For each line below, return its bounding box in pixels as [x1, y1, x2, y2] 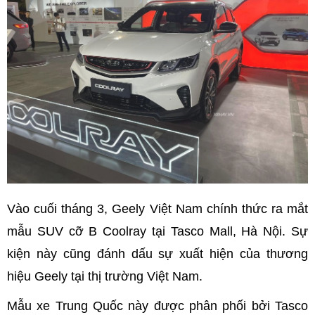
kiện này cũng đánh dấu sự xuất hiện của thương [7, 246, 308, 261]
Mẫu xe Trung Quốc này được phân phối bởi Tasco [7, 298, 308, 313]
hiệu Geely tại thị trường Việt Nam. [7, 269, 202, 283]
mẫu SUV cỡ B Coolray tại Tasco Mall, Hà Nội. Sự [7, 224, 308, 238]
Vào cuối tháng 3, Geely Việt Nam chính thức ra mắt [7, 201, 308, 216]
